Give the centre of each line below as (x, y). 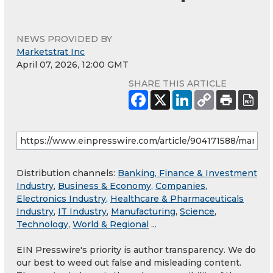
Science (197, 212)
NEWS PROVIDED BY (64, 39)
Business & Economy (105, 186)
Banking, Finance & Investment (187, 173)
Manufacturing (143, 212)
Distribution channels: (67, 173)
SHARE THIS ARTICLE (178, 84)
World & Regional (111, 225)
